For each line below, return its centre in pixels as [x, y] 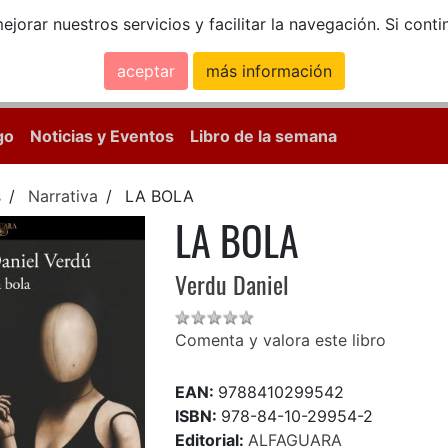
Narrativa [63, 196]
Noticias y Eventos [102, 136]
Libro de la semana [263, 136]
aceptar [145, 71]
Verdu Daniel [232, 284]
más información [268, 71]
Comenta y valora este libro [281, 340]
